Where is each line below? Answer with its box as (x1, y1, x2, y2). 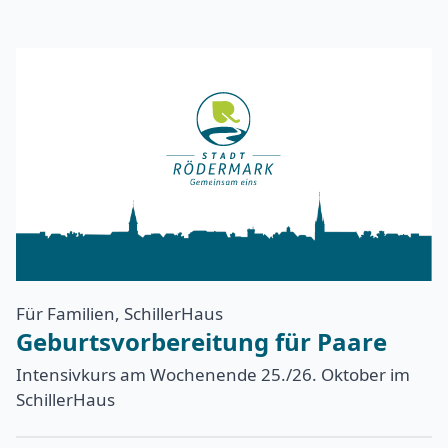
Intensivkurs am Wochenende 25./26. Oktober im (16, 363, 410, 387)
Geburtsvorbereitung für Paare (16, 325, 387, 359)
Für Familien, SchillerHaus (16, 302, 223, 326)
